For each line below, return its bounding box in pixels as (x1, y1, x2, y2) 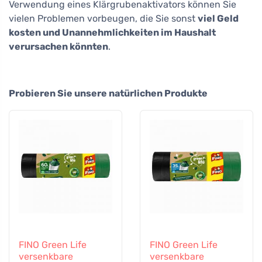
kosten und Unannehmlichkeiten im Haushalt (9, 27, 216, 38)
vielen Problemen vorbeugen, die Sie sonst (9, 13, 198, 24)
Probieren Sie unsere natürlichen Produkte (9, 88, 208, 99)
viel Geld (198, 13, 239, 24)
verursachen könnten (9, 41, 108, 52)
